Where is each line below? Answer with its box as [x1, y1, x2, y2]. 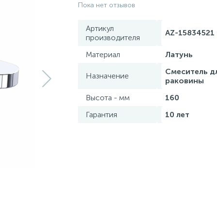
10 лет [165, 110, 189, 119]
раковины [165, 76, 204, 85]
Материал [86, 50, 120, 59]
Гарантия [86, 110, 117, 119]
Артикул [86, 24, 114, 33]
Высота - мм [86, 93, 130, 102]
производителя [86, 33, 140, 42]
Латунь [165, 50, 193, 59]
